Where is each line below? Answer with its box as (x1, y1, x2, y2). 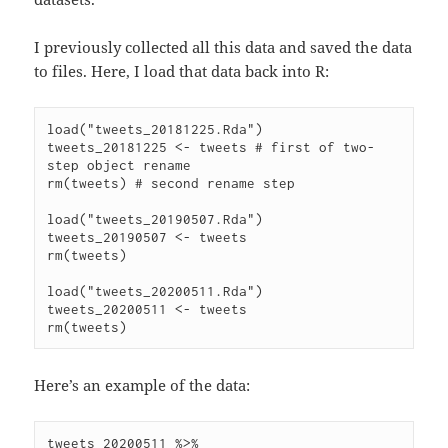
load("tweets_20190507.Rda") (47, 211, 264, 228)
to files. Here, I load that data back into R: (34, 61, 330, 82)
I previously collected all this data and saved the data (34, 37, 413, 58)
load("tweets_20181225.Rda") (47, 121, 264, 138)
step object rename (47, 157, 192, 174)
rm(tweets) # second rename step (47, 175, 296, 192)
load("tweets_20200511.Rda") (47, 283, 264, 300)
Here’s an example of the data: (34, 375, 251, 396)
